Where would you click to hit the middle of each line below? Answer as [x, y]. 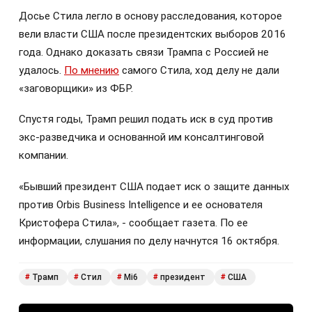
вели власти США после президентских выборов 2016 [153, 34]
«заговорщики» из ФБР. [77, 89]
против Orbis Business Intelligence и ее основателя [141, 204]
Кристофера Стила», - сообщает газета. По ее [133, 223]
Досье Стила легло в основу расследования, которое [150, 16]
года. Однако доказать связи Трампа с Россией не [144, 53]
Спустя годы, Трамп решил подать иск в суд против [146, 119]
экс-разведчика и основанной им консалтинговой [141, 138]
